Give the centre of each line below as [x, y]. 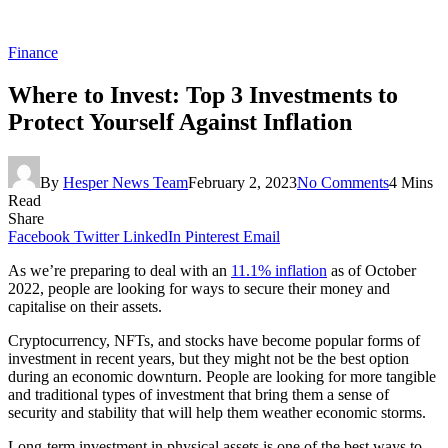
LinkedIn [152, 236]
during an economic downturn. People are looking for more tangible [222, 376]
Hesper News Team [125, 182]
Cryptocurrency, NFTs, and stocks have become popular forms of [214, 340]
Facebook [39, 236]
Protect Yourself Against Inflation [180, 121]
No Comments [343, 182]
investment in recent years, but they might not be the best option [208, 358]
